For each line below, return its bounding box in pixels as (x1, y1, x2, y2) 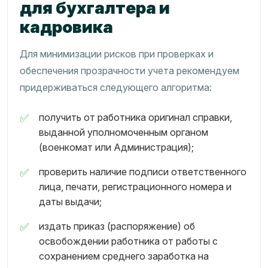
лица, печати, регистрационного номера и (39, 181, 232, 193)
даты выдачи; (39, 196, 102, 208)
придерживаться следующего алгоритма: (20, 81, 212, 93)
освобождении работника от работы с (39, 235, 218, 247)
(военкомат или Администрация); (39, 141, 194, 153)
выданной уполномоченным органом (39, 126, 208, 138)
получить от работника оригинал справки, (39, 111, 232, 123)
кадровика (20, 17, 113, 37)
